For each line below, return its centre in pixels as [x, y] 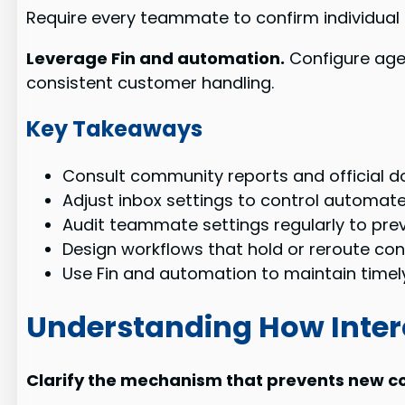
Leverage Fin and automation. [156, 59]
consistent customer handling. [151, 83]
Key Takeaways [115, 129]
